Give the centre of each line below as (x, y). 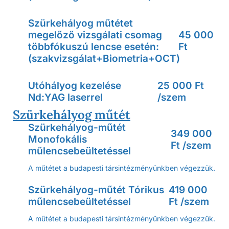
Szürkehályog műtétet (81, 23)
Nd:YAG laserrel (65, 97)
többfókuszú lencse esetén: (94, 47)
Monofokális (58, 139)
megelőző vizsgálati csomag (95, 35)
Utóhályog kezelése (75, 86)
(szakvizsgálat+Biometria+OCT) (104, 59)
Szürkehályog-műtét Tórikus (96, 190)
